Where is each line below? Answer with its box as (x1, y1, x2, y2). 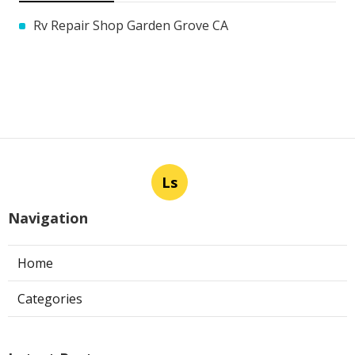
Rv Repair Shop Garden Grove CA (33, 16, 228, 34)
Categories (17, 289, 82, 307)
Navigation (8, 208, 88, 227)
